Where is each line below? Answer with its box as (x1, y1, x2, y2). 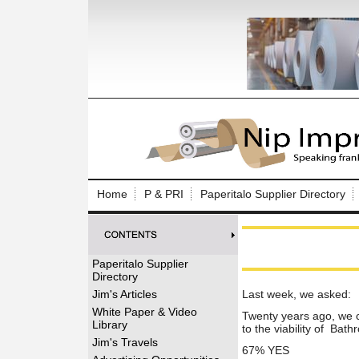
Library (91, 318, 127, 331)
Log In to (306, 133, 354, 145)
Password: (306, 239, 351, 249)
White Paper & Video (91, 305, 197, 318)
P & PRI (143, 188, 184, 200)
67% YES (241, 344, 289, 357)
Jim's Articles (91, 288, 157, 301)
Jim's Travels (91, 336, 158, 349)
